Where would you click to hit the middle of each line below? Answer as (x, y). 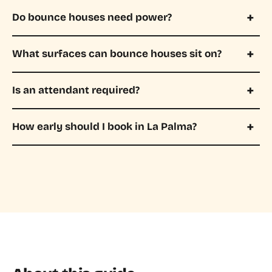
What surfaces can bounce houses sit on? (117, 54)
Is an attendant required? (76, 90)
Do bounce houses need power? (92, 18)
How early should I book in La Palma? (104, 127)
